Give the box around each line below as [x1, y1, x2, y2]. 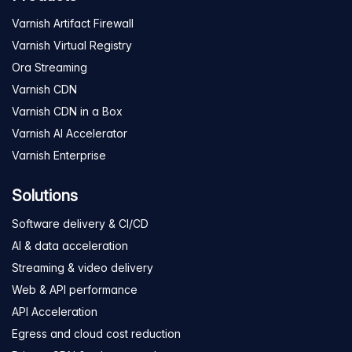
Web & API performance [12, 283, 137, 297]
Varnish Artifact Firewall [12, 16, 134, 31]
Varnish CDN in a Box [12, 104, 123, 119]
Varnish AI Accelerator [12, 126, 127, 141]
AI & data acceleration [12, 239, 128, 253]
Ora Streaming [12, 60, 87, 75]
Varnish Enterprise [12, 148, 106, 163]
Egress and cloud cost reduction [12, 327, 181, 341]
